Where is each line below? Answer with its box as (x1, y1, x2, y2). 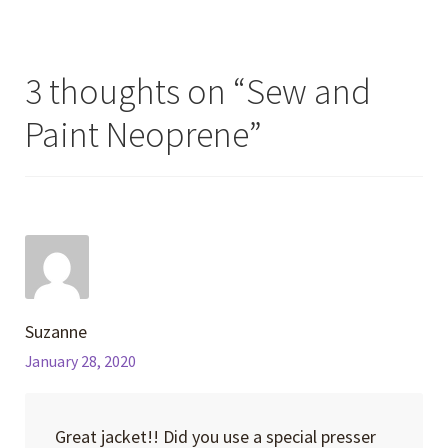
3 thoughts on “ (25, 69, 247, 115)
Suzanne (25, 320, 88, 344)
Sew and (246, 69, 372, 115)
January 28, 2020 (25, 352, 137, 372)
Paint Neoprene (25, 112, 250, 158)
